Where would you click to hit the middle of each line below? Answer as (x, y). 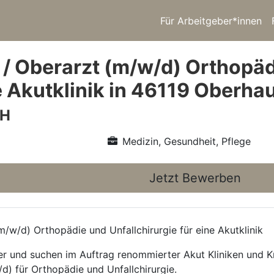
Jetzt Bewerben (195, 178)
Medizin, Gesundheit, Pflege (186, 141)
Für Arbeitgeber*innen (211, 20)
